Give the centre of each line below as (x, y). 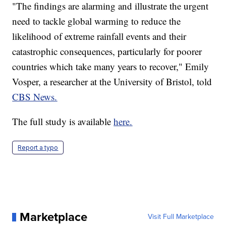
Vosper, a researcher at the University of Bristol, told (112, 82)
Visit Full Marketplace (181, 217)
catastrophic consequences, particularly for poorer (107, 51)
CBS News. (35, 97)
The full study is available (63, 122)
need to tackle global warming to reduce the (97, 21)
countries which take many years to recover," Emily (111, 67)
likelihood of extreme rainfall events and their (99, 36)
